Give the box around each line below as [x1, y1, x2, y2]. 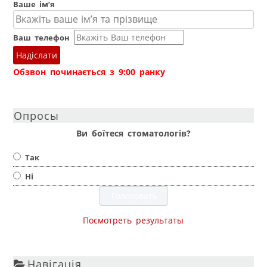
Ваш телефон [13, 32, 70, 43]
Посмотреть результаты [83, 215, 184, 226]
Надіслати [16, 49, 58, 61]
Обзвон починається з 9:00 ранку [13, 66, 166, 77]
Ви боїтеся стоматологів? [76, 127, 191, 139]
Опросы [14, 108, 60, 123]
